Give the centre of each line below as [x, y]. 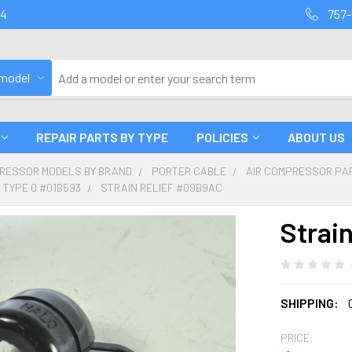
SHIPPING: [309, 302]
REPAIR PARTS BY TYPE [102, 137]
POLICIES [222, 137]
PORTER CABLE [189, 171]
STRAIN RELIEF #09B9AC [162, 187]
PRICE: [297, 337]
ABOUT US [316, 137]
